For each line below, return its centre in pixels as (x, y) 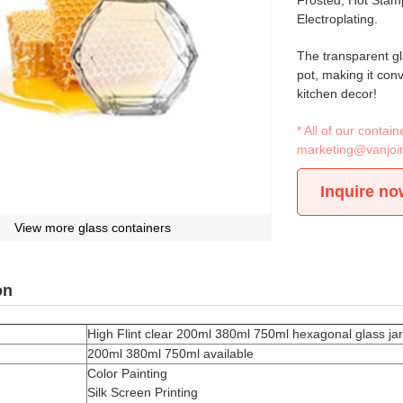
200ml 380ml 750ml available (171, 353)
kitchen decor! (337, 94)
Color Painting (128, 373)
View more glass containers (92, 227)
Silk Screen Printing (143, 392)
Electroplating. (338, 19)
